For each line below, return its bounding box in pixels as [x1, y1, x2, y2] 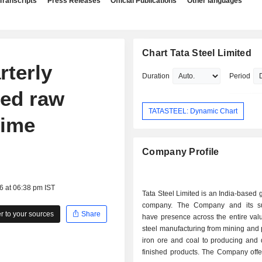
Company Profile [142, 147, 219, 157]
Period [229, 72, 251, 80]
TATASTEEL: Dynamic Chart [149, 106, 238, 115]
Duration [142, 72, 170, 80]
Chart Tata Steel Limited [142, 48, 252, 58]
